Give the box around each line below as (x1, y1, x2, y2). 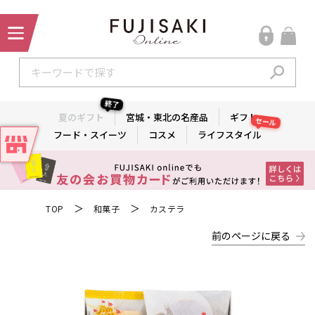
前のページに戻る (212, 228, 290, 243)
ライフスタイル (198, 127, 262, 141)
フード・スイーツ (53, 127, 127, 141)
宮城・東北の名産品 (125, 110, 208, 124)
